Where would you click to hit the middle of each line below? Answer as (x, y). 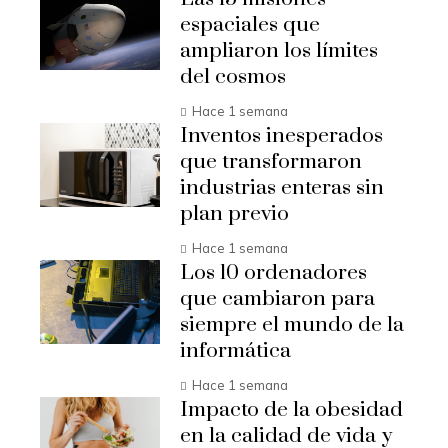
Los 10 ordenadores (273, 272)
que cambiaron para (277, 298)
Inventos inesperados (281, 135)
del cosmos (233, 76)
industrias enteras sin (282, 187)
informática (235, 350)
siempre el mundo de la (292, 324)
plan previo (234, 213)
